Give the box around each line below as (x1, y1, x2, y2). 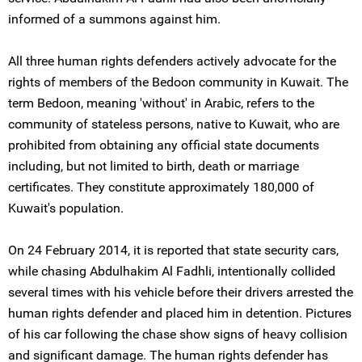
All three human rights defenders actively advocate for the (8, 53, 336, 69)
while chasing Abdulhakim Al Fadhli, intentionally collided (8, 263, 335, 279)
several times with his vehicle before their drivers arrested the (8, 284, 353, 300)
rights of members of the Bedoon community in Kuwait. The (8, 74, 348, 90)
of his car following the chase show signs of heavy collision (8, 326, 347, 342)
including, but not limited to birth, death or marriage (8, 158, 299, 174)
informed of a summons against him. (8, 11, 221, 27)
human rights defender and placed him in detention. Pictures (8, 305, 351, 321)
